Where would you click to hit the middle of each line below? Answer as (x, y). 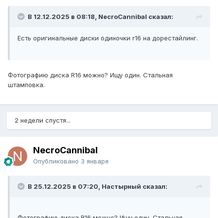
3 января (95, 161)
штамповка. (26, 85)
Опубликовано (57, 161)
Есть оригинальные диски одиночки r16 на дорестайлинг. (108, 38)
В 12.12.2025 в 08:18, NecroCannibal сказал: (100, 17)
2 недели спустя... (43, 120)
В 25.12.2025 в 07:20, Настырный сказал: (98, 187)
